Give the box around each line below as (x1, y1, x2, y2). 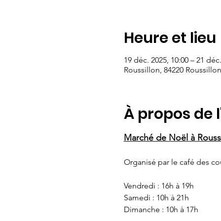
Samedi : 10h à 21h (123, 193, 189, 202)
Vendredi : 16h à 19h (123, 181, 194, 190)
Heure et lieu (123, 28, 216, 48)
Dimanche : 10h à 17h (123, 205, 198, 214)
